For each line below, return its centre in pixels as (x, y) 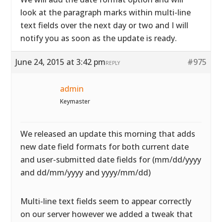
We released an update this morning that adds (108, 134)
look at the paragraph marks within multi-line (106, 12)
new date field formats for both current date (105, 147)
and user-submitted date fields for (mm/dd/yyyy (111, 160)
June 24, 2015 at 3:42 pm (61, 62)
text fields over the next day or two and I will (105, 25)
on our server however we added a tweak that (107, 214)
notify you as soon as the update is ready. (99, 38)
